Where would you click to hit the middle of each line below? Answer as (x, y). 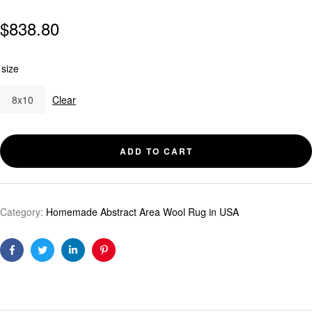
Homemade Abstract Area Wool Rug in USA (142, 211)
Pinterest (122, 261)
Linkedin (91, 261)
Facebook (33, 261)
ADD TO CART (156, 151)
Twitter (56, 261)
